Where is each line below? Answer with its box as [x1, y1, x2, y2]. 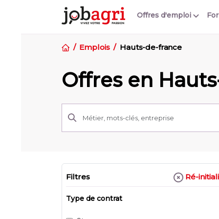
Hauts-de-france [120, 43, 182, 52]
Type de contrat [66, 194, 122, 203]
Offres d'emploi [137, 11, 193, 20]
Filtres [66, 172, 90, 182]
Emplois [79, 43, 110, 52]
